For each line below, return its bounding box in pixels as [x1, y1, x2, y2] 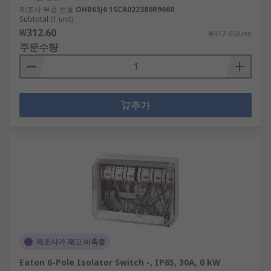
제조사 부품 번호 [19, 4, 74, 15]
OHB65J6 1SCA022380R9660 [109, 4, 174, 15]
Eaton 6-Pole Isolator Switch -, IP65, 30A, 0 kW [19, 256, 221, 268]
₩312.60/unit [209, 28, 252, 39]
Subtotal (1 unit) [19, 14, 73, 24]
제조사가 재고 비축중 [36, 237, 105, 247]
